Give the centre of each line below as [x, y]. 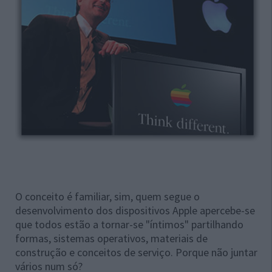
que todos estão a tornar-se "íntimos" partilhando [129, 225]
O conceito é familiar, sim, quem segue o [107, 197]
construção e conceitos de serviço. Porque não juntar [136, 253]
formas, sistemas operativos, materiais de [111, 239]
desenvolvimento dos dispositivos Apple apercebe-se [135, 211]
